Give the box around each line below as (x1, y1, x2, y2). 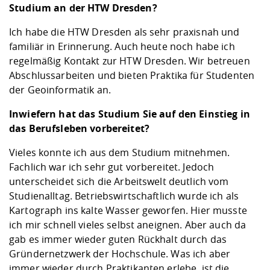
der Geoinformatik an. (9, 83, 111, 97)
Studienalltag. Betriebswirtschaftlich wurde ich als (9, 189, 239, 203)
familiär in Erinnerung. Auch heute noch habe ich (9, 40, 235, 54)
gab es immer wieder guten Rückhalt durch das (9, 233, 227, 246)
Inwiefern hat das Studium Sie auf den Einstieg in (9, 107, 250, 121)
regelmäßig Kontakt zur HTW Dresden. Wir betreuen (9, 54, 250, 68)
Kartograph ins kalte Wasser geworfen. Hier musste (9, 204, 247, 218)
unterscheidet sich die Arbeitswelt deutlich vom (9, 175, 229, 189)
